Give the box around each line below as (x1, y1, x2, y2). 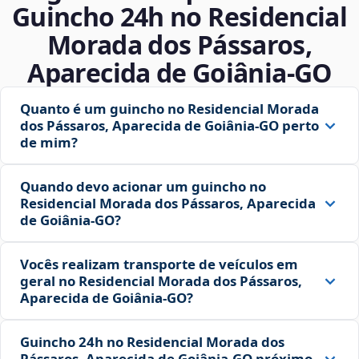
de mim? (20, 133, 78, 152)
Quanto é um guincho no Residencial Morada (20, 99, 319, 119)
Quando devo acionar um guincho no (20, 177, 266, 196)
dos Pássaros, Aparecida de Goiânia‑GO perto (20, 116, 319, 135)
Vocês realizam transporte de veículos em (20, 255, 298, 274)
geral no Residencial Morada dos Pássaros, (20, 272, 302, 291)
